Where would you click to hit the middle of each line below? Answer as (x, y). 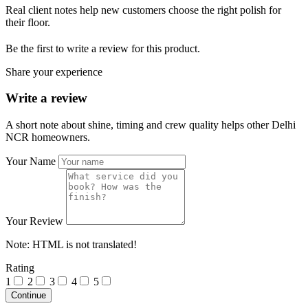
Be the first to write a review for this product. (103, 48)
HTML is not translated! (83, 244)
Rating (20, 268)
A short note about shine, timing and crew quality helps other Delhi (151, 125)
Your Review (34, 221)
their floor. (28, 22)
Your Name (31, 161)
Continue (29, 295)
